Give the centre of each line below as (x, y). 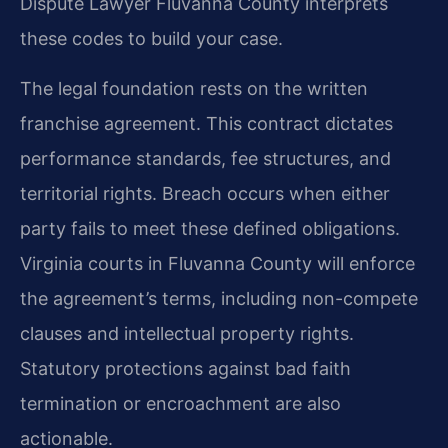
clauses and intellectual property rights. (187, 333)
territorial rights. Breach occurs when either (205, 193)
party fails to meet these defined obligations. (210, 228)
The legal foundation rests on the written (194, 88)
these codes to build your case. (151, 39)
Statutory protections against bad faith (185, 368)
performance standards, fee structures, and (205, 158)
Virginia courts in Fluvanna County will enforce (217, 263)
